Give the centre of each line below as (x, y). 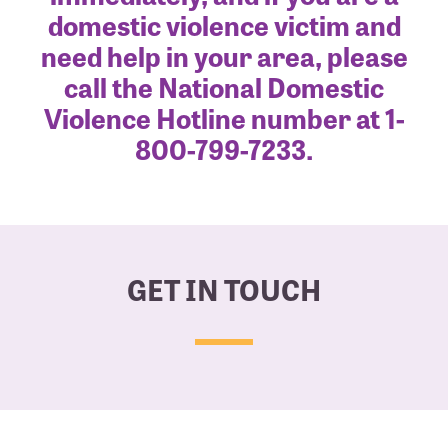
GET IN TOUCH (224, 288)
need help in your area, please (224, 55)
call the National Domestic (224, 86)
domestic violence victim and (224, 24)
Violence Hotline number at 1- (224, 117)
